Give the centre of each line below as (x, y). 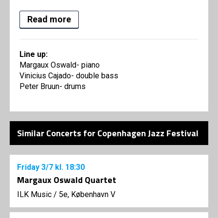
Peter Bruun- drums (53, 87)
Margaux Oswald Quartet (67, 180)
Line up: (34, 54)
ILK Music (34, 195)
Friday (29, 167)
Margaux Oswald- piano (60, 65)
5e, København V (87, 195)
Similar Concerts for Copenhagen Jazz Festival (108, 133)
